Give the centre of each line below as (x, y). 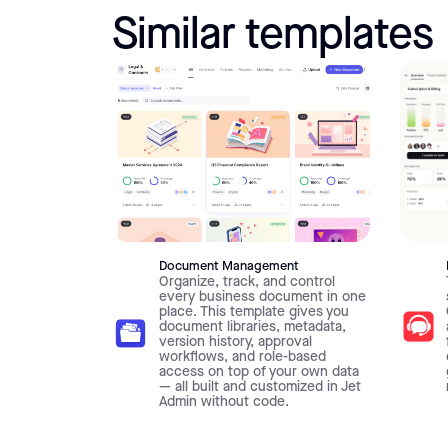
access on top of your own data (258, 372)
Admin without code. (223, 402)
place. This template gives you (253, 312)
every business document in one (262, 297)
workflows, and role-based (242, 357)
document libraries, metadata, (252, 327)
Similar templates (272, 35)
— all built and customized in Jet (259, 387)
